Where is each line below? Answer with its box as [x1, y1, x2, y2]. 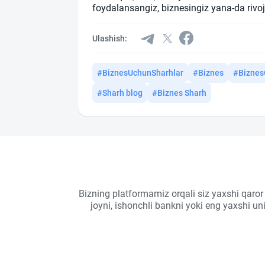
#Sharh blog [97, 88, 143, 98]
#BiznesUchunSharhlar [97, 68, 183, 78]
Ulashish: [92, 34, 127, 44]
